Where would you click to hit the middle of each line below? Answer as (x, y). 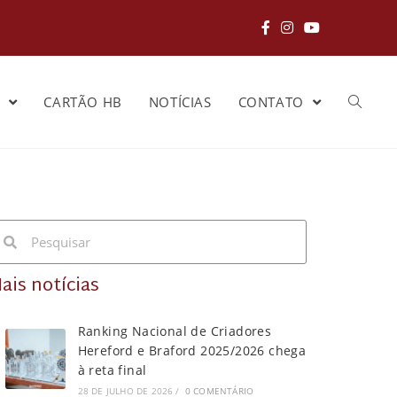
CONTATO (273, 102)
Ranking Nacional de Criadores (175, 331)
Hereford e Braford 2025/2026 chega (192, 350)
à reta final (112, 370)
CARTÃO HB (83, 102)
